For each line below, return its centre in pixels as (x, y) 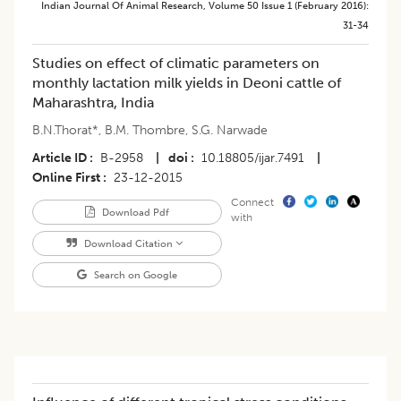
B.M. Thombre (145, 131)
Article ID (60, 158)
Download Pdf (134, 213)
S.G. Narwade (230, 131)
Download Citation (129, 244)
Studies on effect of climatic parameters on (176, 64)
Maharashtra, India (93, 103)
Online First (66, 178)
